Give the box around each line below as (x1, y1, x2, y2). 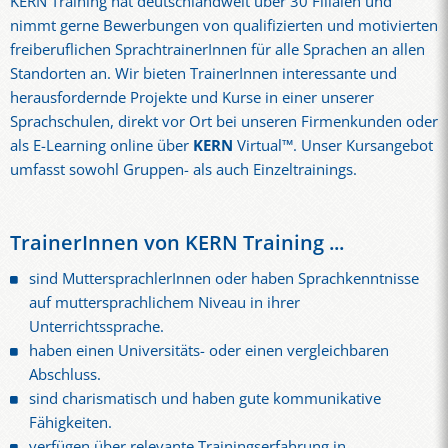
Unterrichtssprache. (29, 316, 165, 338)
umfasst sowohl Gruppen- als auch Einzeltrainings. (10, 158, 357, 180)
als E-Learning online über (10, 134, 193, 156)
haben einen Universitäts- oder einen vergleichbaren (29, 340, 390, 362)
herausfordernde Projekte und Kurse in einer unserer (10, 86, 374, 108)
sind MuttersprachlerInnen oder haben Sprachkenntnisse (29, 268, 420, 290)
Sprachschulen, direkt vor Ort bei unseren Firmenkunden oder (10, 110, 438, 132)
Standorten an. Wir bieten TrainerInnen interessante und (10, 62, 397, 84)
